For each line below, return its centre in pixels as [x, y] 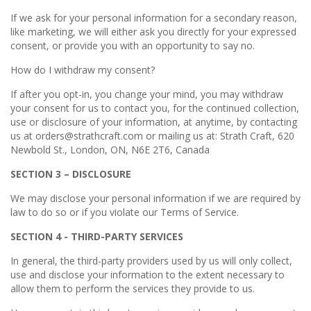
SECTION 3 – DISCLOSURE [71, 174]
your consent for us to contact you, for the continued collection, [155, 108]
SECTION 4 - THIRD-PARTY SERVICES [97, 236]
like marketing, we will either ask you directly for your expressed [153, 32]
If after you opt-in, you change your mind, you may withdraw [147, 94]
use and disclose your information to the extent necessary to [148, 275]
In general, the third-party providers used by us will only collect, [151, 261]
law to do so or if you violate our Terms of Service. [125, 212]
